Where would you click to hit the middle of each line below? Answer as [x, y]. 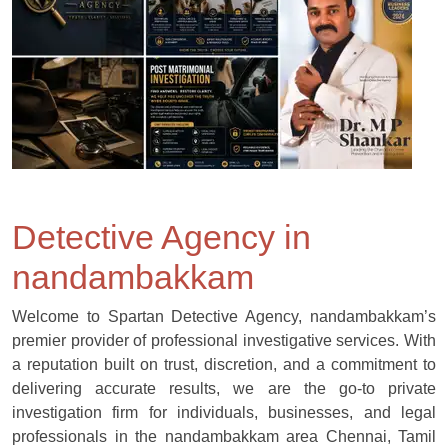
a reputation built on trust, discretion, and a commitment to [224, 364]
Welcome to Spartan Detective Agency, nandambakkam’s [224, 316]
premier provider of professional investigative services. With [224, 340]
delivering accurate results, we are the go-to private [224, 388]
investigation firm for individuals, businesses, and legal [224, 412]
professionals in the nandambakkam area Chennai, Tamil [224, 436]
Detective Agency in [161, 237]
